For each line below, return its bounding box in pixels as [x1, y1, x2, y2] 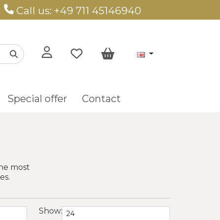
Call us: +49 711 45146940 [14, 4, 142, 17]
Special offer [7, 93, 68, 105]
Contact [82, 93, 121, 105]
